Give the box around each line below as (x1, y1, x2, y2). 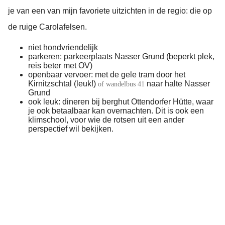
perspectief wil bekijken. (28, 125, 114, 134)
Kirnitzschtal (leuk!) (28, 79, 98, 88)
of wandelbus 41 (98, 80, 145, 88)
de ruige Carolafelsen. (8, 23, 87, 32)
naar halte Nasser (145, 79, 210, 88)
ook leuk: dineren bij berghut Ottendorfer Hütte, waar (28, 97, 213, 106)
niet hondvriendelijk (28, 43, 98, 52)
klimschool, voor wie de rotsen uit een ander (28, 116, 184, 125)
